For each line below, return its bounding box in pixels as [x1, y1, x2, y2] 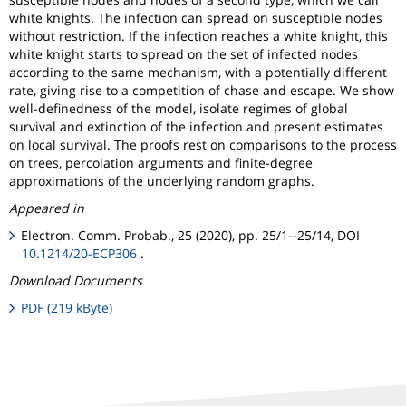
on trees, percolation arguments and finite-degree [9, 153, 313, 171]
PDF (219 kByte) [21, 298, 113, 316]
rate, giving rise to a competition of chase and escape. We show [9, 81, 394, 99]
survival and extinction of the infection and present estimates [9, 117, 383, 135]
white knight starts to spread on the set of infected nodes [9, 44, 358, 63]
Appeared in [9, 198, 84, 217]
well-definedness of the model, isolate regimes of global [9, 99, 348, 117]
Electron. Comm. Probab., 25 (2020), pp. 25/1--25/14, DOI [21, 226, 361, 244]
